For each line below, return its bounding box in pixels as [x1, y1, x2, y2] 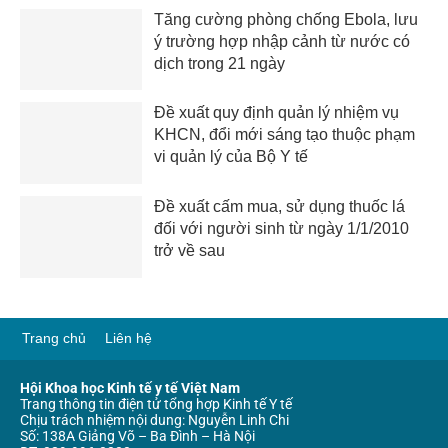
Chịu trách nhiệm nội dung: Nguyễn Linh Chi [20, 411, 289, 428]
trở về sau [154, 241, 226, 259]
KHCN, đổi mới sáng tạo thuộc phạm [154, 126, 416, 144]
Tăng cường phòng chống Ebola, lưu [154, 10, 419, 28]
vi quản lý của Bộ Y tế [154, 148, 309, 166]
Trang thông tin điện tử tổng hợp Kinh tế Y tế [20, 395, 292, 412]
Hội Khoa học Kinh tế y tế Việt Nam [20, 379, 240, 396]
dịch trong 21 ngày [154, 54, 286, 72]
